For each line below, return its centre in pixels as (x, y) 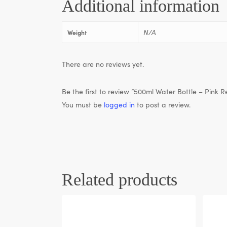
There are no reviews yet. (103, 64)
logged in (119, 104)
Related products (120, 179)
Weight (77, 32)
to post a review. (163, 104)
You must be (83, 104)
